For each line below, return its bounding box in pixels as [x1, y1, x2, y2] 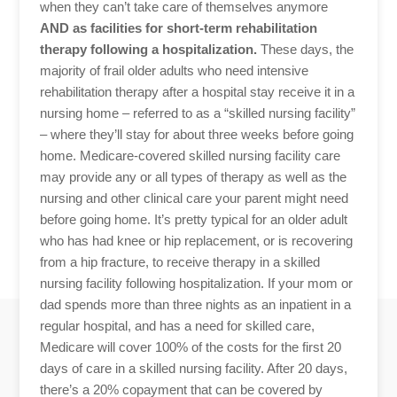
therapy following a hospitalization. [39, 41, 257, 57]
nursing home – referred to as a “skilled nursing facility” [39, 105, 355, 121]
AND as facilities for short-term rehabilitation [39, 19, 317, 35]
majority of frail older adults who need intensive [39, 62, 308, 78]
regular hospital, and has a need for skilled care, [39, 317, 315, 333]
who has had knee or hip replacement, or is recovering [39, 232, 353, 248]
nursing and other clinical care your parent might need [39, 190, 348, 206]
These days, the [256, 41, 354, 57]
